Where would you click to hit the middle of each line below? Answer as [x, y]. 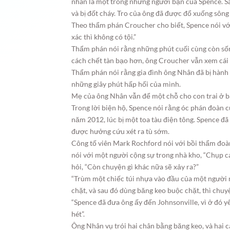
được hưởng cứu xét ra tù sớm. [121, 131]
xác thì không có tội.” [104, 37]
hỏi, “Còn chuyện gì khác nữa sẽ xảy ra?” [135, 167]
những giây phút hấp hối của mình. [126, 84]
